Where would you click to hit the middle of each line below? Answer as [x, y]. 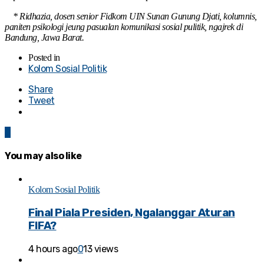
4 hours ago [53, 249]
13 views [100, 249]
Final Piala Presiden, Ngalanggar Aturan [132, 213]
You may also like [43, 156]
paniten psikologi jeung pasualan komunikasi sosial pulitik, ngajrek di [124, 27]
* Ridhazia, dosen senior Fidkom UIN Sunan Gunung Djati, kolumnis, [131, 16]
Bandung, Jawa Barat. [44, 37]
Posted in [44, 57]
